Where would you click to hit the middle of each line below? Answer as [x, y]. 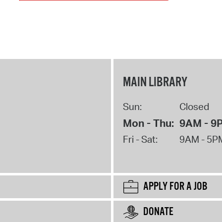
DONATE [158, 212]
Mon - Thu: [148, 123]
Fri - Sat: [140, 139]
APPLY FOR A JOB [175, 187]
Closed [194, 106]
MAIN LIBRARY [155, 82]
